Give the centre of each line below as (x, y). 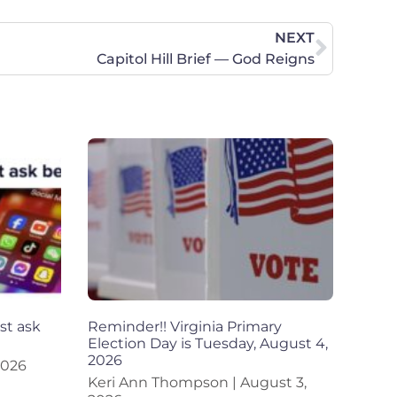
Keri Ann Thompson (160, 383)
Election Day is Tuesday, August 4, (207, 344)
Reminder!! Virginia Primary (184, 327)
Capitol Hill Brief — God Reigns (206, 59)
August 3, (271, 383)
